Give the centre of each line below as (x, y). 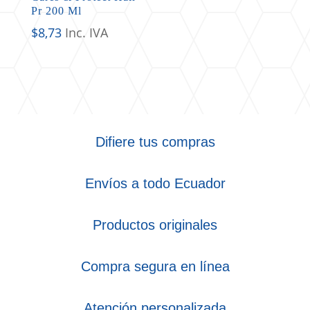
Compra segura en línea (155, 267)
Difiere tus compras (155, 142)
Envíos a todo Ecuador (155, 184)
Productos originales (155, 225)
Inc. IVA (86, 33)
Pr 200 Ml (56, 11)
